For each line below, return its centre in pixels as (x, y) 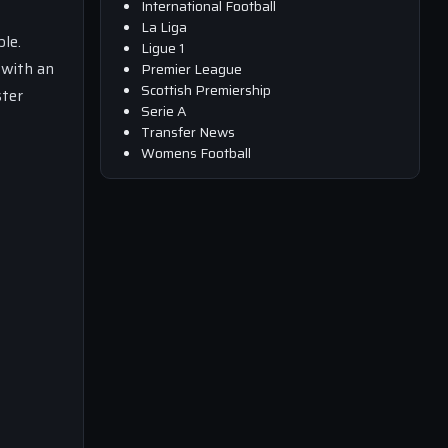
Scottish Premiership (206, 89)
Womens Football (196, 152)
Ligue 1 (163, 47)
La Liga (164, 26)
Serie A (164, 110)
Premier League (191, 68)
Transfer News (188, 131)
